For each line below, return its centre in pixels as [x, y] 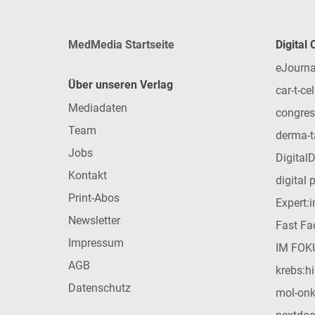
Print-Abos [94, 198]
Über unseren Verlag [121, 84]
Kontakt [88, 175]
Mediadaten [98, 108]
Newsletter [94, 220]
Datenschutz [99, 288]
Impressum [96, 243]
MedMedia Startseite [121, 44]
